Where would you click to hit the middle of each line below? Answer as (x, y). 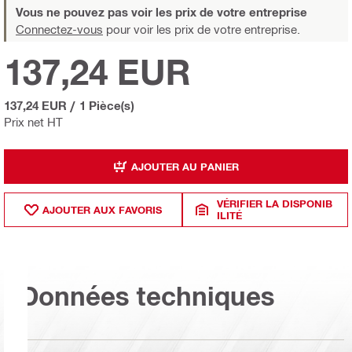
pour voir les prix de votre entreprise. (202, 29)
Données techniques (147, 296)
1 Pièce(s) (106, 106)
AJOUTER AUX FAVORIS (103, 209)
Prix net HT (33, 122)
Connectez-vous (59, 29)
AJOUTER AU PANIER (185, 166)
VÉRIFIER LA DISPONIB (275, 204)
